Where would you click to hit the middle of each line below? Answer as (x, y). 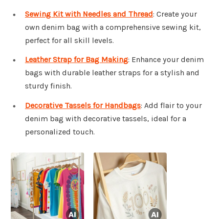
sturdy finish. (48, 86)
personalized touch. (60, 132)
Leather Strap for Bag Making (77, 60)
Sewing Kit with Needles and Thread (89, 14)
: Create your (175, 14)
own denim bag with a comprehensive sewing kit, (113, 27)
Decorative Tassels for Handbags (83, 106)
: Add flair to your (171, 106)
